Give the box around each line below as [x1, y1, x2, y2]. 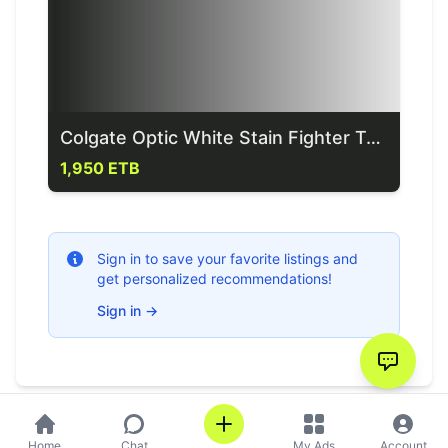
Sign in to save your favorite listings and [97, 250, 358, 267]
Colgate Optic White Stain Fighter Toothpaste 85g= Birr [366, 127, 381, 148]
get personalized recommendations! [97, 270, 332, 287]
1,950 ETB [60, 158, 140, 178]
